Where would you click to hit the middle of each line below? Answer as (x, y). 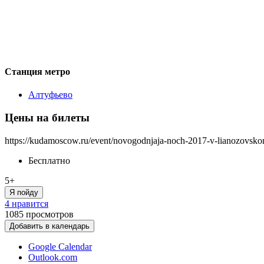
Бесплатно (49, 160)
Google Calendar (60, 246)
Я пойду (24, 192)
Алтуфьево (50, 95)
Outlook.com (53, 257)
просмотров (50, 214)
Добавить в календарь (49, 226)
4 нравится (27, 203)
